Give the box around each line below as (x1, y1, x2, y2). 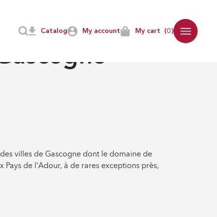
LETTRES (11, 28, 48, 36)
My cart (135, 27, 160, 34)
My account (82, 27, 120, 34)
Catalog (41, 27, 67, 34)
